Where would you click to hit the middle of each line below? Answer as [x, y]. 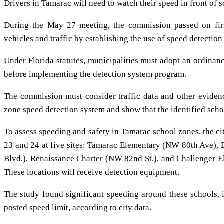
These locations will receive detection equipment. [92, 172]
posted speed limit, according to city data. [78, 208]
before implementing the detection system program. [95, 74]
